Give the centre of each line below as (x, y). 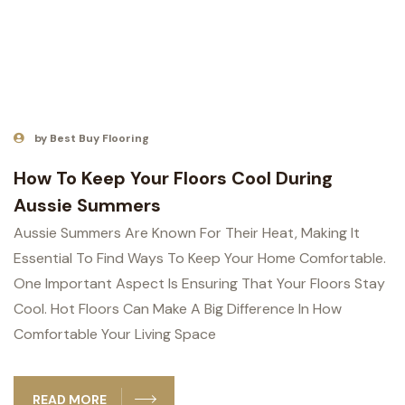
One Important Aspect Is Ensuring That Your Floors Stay (199, 283)
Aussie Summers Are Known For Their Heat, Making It (187, 232)
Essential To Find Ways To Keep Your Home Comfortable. (200, 258)
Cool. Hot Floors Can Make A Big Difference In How (178, 308)
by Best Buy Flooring (92, 138)
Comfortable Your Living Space (115, 334)
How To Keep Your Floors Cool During (173, 178)
